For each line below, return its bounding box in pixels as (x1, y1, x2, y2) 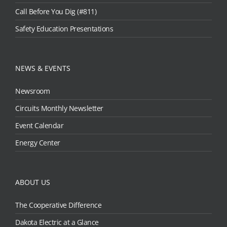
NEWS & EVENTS (15, 63, 70, 73)
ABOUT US (15, 177, 50, 187)
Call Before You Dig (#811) (15, 7, 96, 17)
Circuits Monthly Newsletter (15, 103, 103, 113)
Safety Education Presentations (15, 24, 113, 34)
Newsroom (15, 86, 50, 96)
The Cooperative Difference (15, 200, 101, 210)
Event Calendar (15, 121, 63, 131)
